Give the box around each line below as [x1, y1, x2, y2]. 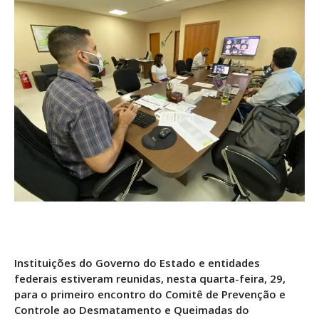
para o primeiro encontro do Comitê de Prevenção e [14, 287, 286, 302]
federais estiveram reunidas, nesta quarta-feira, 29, [14, 271, 286, 286]
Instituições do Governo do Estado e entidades [14, 256, 260, 271]
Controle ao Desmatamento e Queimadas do [14, 303, 249, 318]
